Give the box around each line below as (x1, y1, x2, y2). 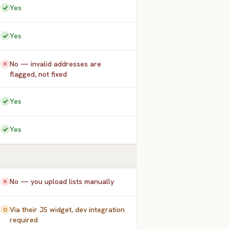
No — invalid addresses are (10, 59, 102, 68)
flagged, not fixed (10, 70, 67, 79)
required (10, 215, 38, 224)
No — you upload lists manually (10, 177, 114, 186)
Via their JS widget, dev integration (10, 205, 125, 214)
